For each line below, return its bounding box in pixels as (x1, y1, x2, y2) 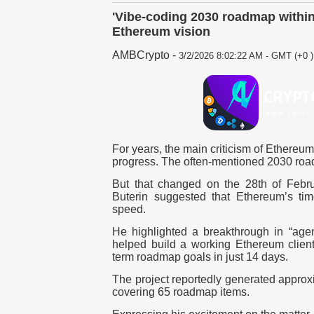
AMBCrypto (112, 49, 172, 62)
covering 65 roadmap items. (112, 286, 252, 299)
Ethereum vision (112, 25, 210, 39)
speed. (112, 203, 146, 216)
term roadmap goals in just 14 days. (112, 251, 288, 264)
